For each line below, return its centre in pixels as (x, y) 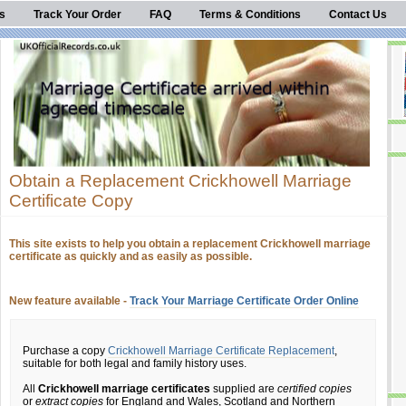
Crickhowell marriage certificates (124, 389)
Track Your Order (77, 14)
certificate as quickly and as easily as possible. (130, 256)
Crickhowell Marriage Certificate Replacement (221, 351)
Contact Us (358, 14)
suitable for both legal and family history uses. (135, 363)
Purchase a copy (65, 351)
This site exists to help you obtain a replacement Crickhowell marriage (190, 244)
